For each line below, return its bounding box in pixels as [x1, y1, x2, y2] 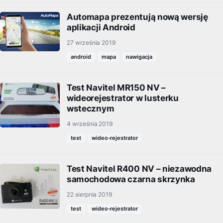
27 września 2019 [67, 39, 116, 46]
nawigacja [126, 53, 152, 60]
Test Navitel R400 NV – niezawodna [67, 164, 212, 174]
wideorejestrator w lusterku [67, 93, 179, 103]
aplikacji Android [67, 22, 135, 32]
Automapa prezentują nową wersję [67, 12, 208, 22]
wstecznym [67, 104, 114, 113]
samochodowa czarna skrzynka [67, 174, 195, 184]
